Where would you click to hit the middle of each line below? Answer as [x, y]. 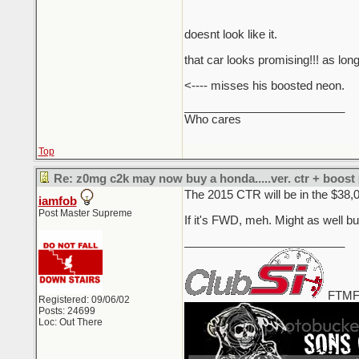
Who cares [212, 119]
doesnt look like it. [230, 34]
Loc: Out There [70, 322]
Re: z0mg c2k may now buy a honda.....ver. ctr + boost [204, 179]
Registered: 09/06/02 [84, 300]
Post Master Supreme [85, 213]
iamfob [57, 201]
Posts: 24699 [67, 311]
